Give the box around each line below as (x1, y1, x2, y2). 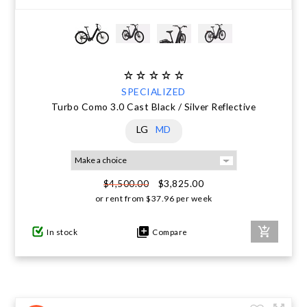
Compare (149, 227, 188, 236)
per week (174, 193, 212, 204)
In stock (47, 227, 78, 236)
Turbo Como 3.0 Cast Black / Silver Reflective (51, 101, 256, 112)
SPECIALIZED (121, 86, 186, 97)
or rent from (95, 193, 145, 204)
